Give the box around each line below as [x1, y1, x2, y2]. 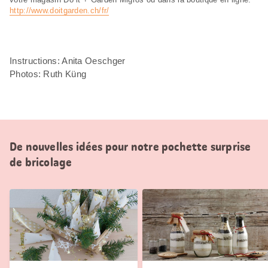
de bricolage [10, 154, 72, 170]
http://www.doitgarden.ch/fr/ [10, 5, 109, 15]
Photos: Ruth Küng [10, 68, 87, 79]
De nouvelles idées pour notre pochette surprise [10, 138, 251, 154]
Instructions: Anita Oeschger [10, 55, 126, 66]
